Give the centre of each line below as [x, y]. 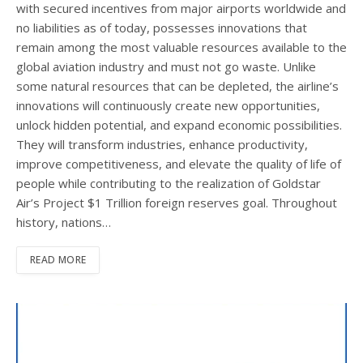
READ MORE [58, 259]
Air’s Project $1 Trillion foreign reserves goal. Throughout [177, 202]
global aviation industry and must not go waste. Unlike [166, 66]
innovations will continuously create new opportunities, [168, 105]
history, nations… [64, 222]
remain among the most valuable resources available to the [181, 47]
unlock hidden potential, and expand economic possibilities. [179, 124]
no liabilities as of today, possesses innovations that [162, 27]
